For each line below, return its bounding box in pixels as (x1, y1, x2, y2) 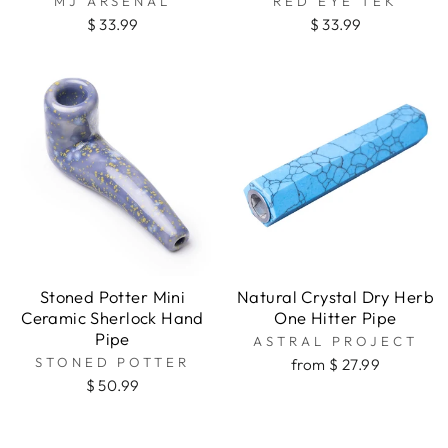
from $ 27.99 (291, 355, 380, 375)
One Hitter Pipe (274, 307, 397, 329)
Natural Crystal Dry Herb (237, 286, 434, 308)
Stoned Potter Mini (39, 286, 186, 308)
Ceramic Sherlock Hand (21, 307, 204, 329)
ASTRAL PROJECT (253, 333, 418, 350)
